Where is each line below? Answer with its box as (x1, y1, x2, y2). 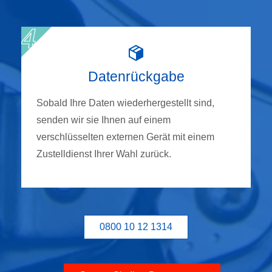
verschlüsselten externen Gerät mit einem (36, 131, 214, 142)
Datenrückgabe (87, 68, 185, 84)
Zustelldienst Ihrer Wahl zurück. (36, 148, 171, 159)
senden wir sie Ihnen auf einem (36, 114, 171, 125)
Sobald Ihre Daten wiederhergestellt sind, (36, 97, 214, 108)
